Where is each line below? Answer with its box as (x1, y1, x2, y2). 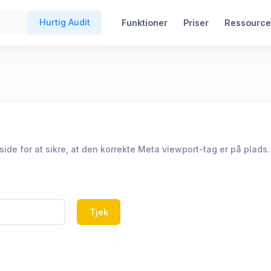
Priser (183, 17, 209, 28)
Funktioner (121, 17, 168, 28)
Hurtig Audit (39, 17, 90, 28)
